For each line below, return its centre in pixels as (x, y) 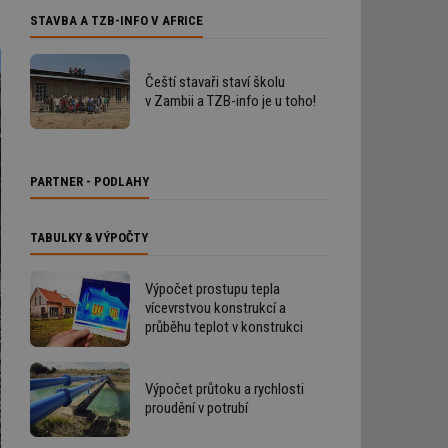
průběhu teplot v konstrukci (224, 327)
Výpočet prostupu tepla (212, 289)
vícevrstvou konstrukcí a (215, 308)
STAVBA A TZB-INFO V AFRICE (116, 20)
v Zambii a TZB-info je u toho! (230, 100)
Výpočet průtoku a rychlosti (224, 389)
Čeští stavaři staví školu (215, 81)
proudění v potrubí (196, 408)
